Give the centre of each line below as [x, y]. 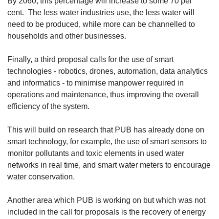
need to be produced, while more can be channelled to [101, 24]
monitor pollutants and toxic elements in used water [96, 153]
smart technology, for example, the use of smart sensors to [107, 141]
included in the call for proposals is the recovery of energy [107, 212]
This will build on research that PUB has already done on [106, 130]
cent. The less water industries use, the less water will [101, 12]
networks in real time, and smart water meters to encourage [109, 165]
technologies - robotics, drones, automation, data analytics [108, 71]
